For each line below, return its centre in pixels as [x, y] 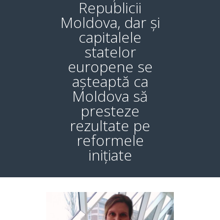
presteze [110, 110]
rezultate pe [110, 125]
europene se [110, 66]
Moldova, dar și [110, 22]
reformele [110, 140]
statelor [110, 52]
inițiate [110, 155]
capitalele [110, 37]
